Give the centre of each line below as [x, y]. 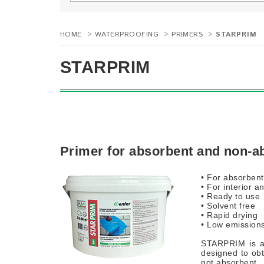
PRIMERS [187, 35]
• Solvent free [228, 206]
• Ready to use [231, 197]
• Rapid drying [230, 215]
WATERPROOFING [127, 35]
